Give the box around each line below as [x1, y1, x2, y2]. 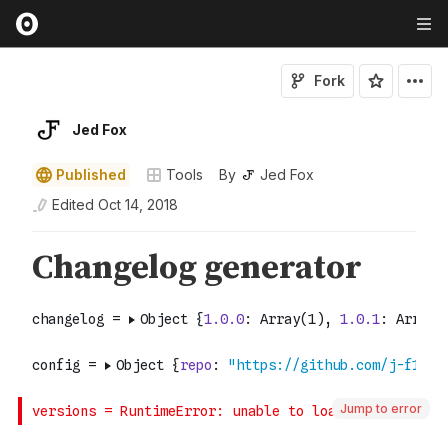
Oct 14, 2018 [98, 196, 178, 213]
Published [56, 166, 126, 183]
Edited [52, 196, 94, 213]
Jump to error [340, 401, 422, 416]
